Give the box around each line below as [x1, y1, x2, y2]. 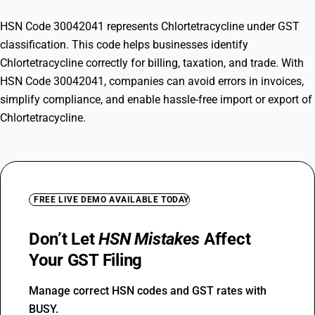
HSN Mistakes [98, 229, 200, 249]
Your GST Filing [29, 250, 143, 270]
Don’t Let [29, 229, 99, 249]
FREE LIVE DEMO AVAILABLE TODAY [34, 195, 189, 205]
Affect [200, 229, 251, 249]
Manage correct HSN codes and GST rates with [29, 284, 266, 297]
